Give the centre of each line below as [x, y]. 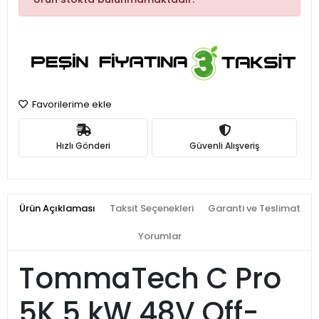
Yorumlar [159, 236]
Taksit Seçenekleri [151, 209]
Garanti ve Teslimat [254, 209]
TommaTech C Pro [150, 279]
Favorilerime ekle [71, 105]
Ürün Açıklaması [57, 209]
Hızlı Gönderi [83, 145]
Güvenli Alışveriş [224, 145]
